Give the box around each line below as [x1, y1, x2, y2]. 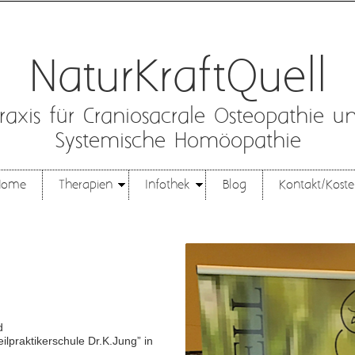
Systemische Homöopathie [54, 129, 301, 154]
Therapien [58, 177, 113, 193]
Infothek [145, 177, 190, 193]
